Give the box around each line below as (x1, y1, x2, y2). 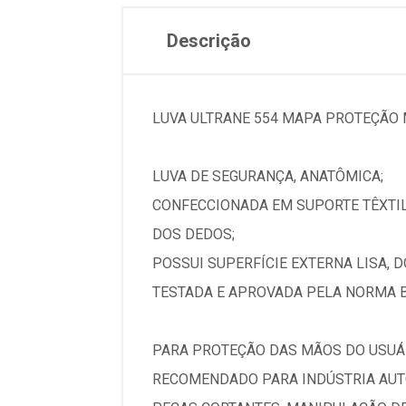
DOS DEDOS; (152, 226, 235, 243)
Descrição (167, 30, 251, 52)
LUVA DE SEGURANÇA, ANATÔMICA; (152, 168, 383, 185)
